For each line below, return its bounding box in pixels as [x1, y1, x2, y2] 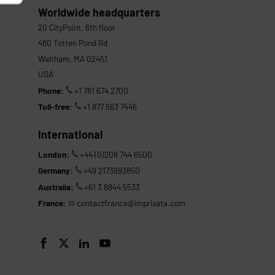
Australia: [37, 181, 74, 192]
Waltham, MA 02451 [37, 53, 107, 64]
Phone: [37, 85, 64, 96]
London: [37, 149, 69, 160]
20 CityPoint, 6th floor [37, 21, 115, 33]
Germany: [37, 165, 73, 176]
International [37, 128, 103, 142]
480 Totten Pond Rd [37, 37, 107, 48]
